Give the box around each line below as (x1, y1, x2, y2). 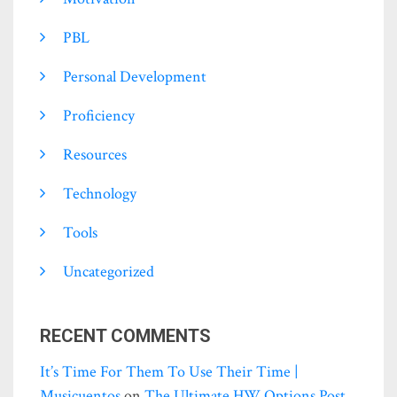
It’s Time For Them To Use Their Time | (40, 361, 299, 382)
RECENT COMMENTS (40, 324, 211, 346)
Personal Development (63, 66, 206, 87)
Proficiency (63, 105, 135, 126)
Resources (63, 144, 127, 165)
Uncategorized (63, 261, 154, 282)
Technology (63, 183, 136, 204)
